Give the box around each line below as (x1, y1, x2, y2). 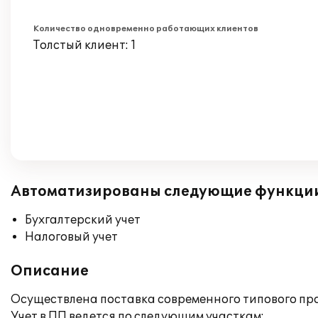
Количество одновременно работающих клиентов (33, 24, 258, 33)
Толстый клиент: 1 (33, 38, 136, 53)
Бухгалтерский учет (25, 213, 141, 227)
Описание (11, 263, 89, 280)
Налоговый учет (25, 230, 118, 244)
